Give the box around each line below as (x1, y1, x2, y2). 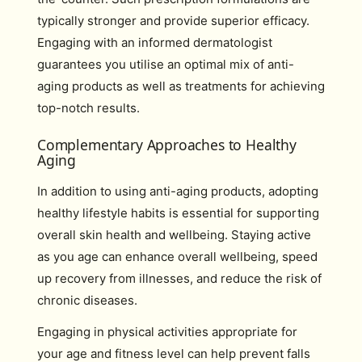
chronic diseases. (37, 292, 137, 308)
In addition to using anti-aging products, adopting (37, 183, 318, 199)
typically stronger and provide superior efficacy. (37, 13, 309, 28)
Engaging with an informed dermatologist (37, 35, 272, 50)
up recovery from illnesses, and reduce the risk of (37, 270, 322, 286)
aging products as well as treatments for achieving (37, 78, 325, 94)
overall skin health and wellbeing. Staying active (37, 226, 311, 242)
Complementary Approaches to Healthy (37, 134, 297, 154)
